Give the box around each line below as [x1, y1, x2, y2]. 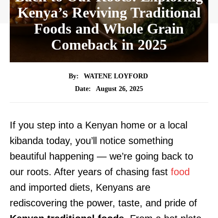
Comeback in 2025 [51, 36, 167, 53]
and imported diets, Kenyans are [10, 182, 150, 193]
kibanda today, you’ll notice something [10, 135, 173, 146]
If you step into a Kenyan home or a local [10, 120, 187, 131]
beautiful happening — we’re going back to [10, 151, 193, 162]
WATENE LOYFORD [84, 73, 148, 80]
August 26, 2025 [96, 85, 143, 92]
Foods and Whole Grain [34, 20, 184, 36]
